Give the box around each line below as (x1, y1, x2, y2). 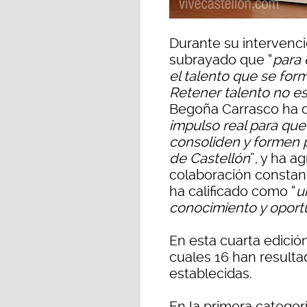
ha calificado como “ (169, 183, 296, 200)
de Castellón (169, 150, 250, 167)
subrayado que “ (169, 51, 273, 69)
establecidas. (169, 265, 252, 282)
